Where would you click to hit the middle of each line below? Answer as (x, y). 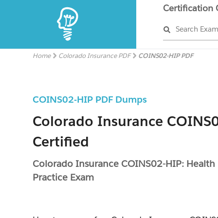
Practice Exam (64, 177)
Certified (61, 142)
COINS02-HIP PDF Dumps (90, 99)
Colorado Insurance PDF (95, 56)
